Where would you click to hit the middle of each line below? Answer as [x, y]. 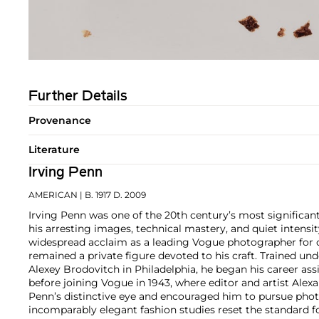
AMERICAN [53, 195]
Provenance [60, 121]
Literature [54, 150]
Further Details [78, 97]
